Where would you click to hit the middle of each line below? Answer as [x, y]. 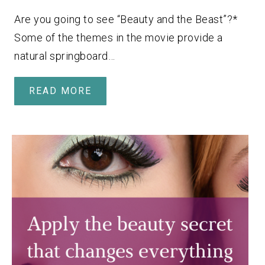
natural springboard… [64, 56]
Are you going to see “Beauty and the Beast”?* [126, 19]
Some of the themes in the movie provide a [119, 37]
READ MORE [60, 91]
